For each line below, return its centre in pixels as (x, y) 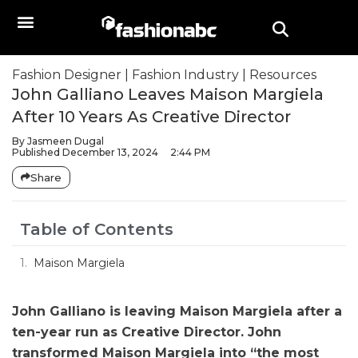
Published (36, 152)
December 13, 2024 (110, 152)
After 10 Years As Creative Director (151, 117)
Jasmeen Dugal (64, 141)
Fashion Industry (185, 75)
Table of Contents (97, 229)
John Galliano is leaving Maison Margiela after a (177, 311)
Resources (283, 75)
